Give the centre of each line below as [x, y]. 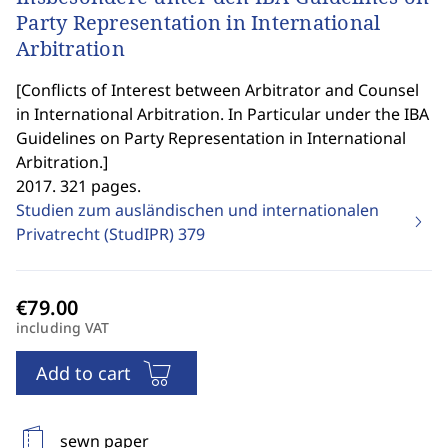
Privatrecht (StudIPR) [97, 234]
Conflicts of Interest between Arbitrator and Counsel [220, 90]
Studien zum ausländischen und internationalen [197, 210]
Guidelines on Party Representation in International [211, 138]
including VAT [63, 327]
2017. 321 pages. [78, 186]
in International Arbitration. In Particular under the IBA [222, 114]
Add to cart [83, 373]
